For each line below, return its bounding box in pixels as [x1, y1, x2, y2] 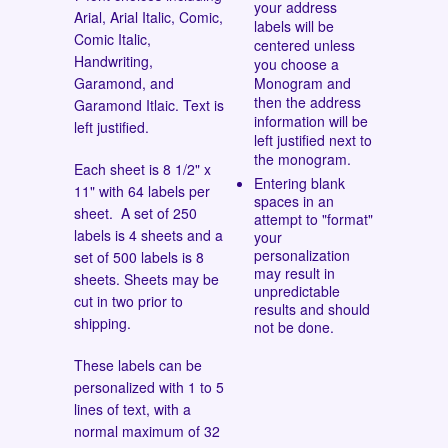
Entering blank [254, 172, 345, 193]
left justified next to [254, 129, 372, 150]
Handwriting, [74, 50, 153, 71]
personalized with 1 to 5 [74, 376, 224, 397]
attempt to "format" [254, 208, 373, 229]
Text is [179, 94, 224, 115]
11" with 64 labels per [74, 180, 210, 201]
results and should [254, 298, 370, 319]
